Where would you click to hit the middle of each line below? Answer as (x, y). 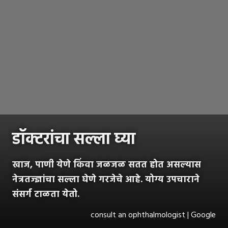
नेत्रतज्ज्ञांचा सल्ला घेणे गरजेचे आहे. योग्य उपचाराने (106, 180)
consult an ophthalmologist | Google (153, 215)
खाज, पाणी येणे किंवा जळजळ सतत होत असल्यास (107, 165)
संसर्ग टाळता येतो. (46, 194)
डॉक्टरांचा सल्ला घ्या (74, 139)
